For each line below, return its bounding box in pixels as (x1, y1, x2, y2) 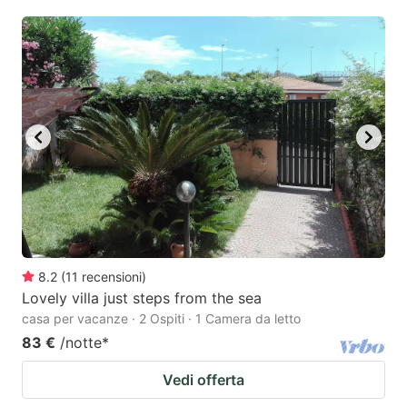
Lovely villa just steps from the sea (22, 289, 262, 308)
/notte (60, 333, 102, 352)
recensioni (82, 269, 142, 285)
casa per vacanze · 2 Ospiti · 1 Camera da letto (22, 311, 301, 327)
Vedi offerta (163, 371, 244, 390)
